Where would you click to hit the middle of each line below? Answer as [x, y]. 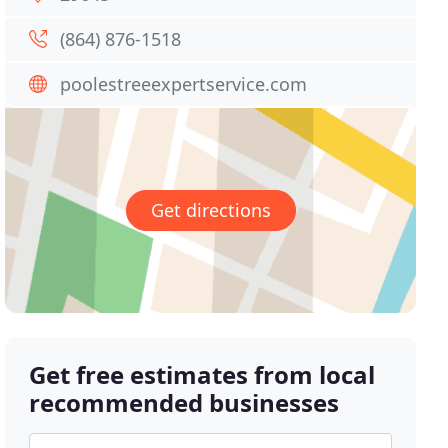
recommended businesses [184, 403]
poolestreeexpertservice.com [184, 84]
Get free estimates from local [202, 375]
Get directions [210, 210]
